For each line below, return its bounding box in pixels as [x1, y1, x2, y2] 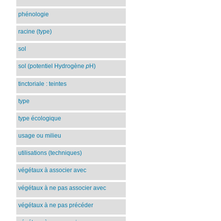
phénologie [18, 10, 49, 18]
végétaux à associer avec [18, 167, 87, 174]
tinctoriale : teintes [18, 80, 67, 87]
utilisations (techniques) [18, 149, 82, 157]
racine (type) [18, 28, 52, 36]
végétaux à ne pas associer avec [18, 184, 107, 191]
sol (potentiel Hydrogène [18, 63, 86, 70]
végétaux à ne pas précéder [18, 201, 94, 209]
